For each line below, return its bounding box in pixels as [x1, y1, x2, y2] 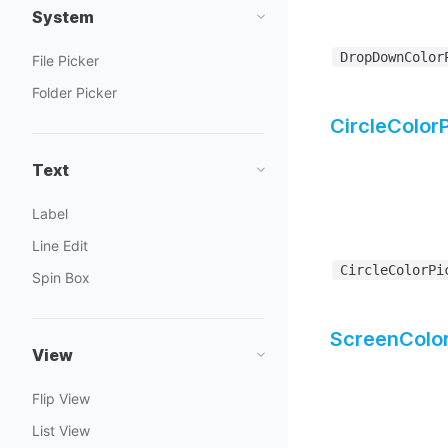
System [32, 7, 94, 27]
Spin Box [32, 269, 90, 286]
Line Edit [32, 237, 88, 254]
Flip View [32, 390, 90, 407]
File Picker [32, 52, 99, 69]
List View [32, 422, 90, 439]
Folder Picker [32, 84, 117, 101]
